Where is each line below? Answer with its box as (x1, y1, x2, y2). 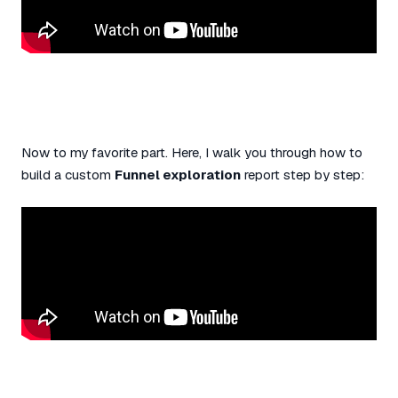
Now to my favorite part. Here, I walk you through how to (21, 144, 362, 161)
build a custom (21, 166, 115, 183)
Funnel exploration (115, 166, 241, 183)
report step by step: (241, 166, 364, 183)
